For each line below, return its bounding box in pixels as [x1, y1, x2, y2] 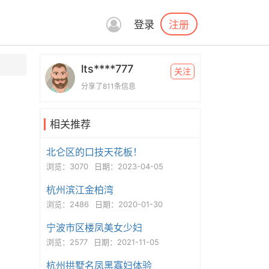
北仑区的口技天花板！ [46, 146, 142, 158]
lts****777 [80, 62, 133, 75]
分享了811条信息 [80, 82, 136, 91]
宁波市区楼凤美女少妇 [46, 222, 142, 234]
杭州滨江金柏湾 [46, 184, 113, 196]
